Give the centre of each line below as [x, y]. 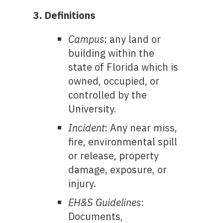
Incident [87, 128]
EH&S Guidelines [105, 202]
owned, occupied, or [114, 81]
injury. [82, 183]
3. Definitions [65, 15]
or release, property [114, 156]
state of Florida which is [123, 67]
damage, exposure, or [118, 169]
